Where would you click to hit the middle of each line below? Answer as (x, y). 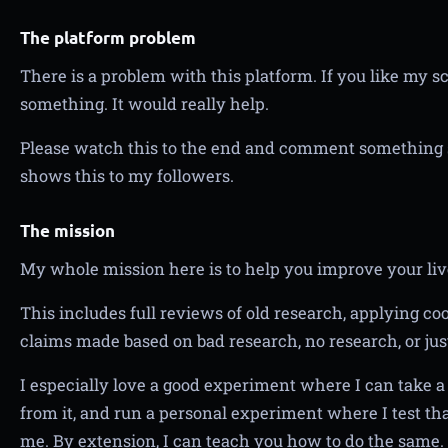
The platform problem (108, 37)
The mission (67, 230)
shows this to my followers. (127, 175)
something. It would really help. (144, 103)
